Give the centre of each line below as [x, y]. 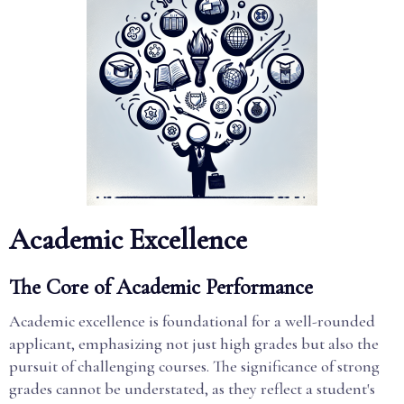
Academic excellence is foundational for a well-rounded [192, 321]
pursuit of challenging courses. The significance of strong [194, 366]
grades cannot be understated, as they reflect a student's [192, 389]
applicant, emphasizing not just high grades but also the [194, 344]
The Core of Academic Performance [161, 287]
